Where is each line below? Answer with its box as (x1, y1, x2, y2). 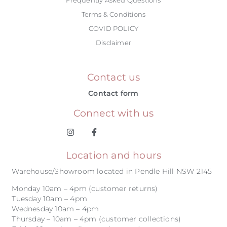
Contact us (87, 70, 140, 83)
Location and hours (65, 148, 162, 161)
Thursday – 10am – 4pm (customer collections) (12, 214, 181, 224)
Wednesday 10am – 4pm (12, 204, 101, 214)
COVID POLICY (88, 24, 139, 32)
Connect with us (73, 106, 154, 119)
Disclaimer (96, 38, 131, 47)
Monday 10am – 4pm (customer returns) (12, 184, 158, 194)
